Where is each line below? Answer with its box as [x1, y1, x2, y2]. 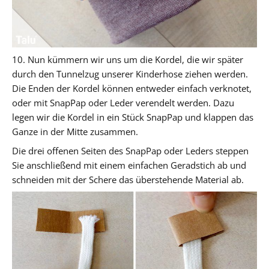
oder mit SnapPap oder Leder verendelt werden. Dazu [12, 96, 234, 109]
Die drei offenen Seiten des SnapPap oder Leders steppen [12, 144, 249, 157]
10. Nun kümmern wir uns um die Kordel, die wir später [12, 53, 243, 65]
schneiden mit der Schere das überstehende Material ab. [12, 173, 244, 186]
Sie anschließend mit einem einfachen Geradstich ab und [12, 159, 246, 171]
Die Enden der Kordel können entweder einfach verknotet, [12, 82, 252, 94]
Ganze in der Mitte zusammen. [12, 125, 138, 138]
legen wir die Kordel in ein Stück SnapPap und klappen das [12, 110, 253, 123]
